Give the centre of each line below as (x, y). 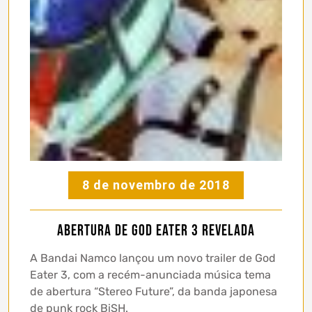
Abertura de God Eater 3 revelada (156, 231)
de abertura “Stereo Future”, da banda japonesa (154, 292)
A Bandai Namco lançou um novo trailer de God (153, 258)
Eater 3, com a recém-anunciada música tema (150, 275)
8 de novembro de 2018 (156, 185)
